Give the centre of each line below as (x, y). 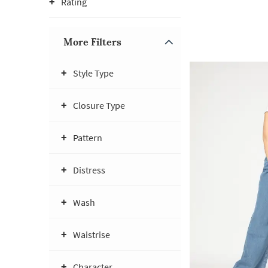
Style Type (93, 73)
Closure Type (99, 105)
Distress (89, 170)
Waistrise (92, 234)
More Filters (92, 42)
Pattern (88, 138)
